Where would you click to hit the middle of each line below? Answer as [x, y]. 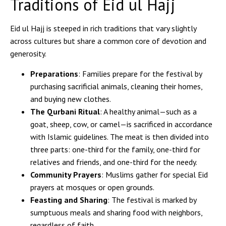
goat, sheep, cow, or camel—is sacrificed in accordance [121, 124]
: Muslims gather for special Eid [155, 174]
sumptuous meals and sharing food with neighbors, [116, 212]
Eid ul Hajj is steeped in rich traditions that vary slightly [103, 29]
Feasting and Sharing [69, 200]
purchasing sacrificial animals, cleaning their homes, [116, 86]
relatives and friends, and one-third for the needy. [114, 162]
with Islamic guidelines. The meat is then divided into [120, 136]
